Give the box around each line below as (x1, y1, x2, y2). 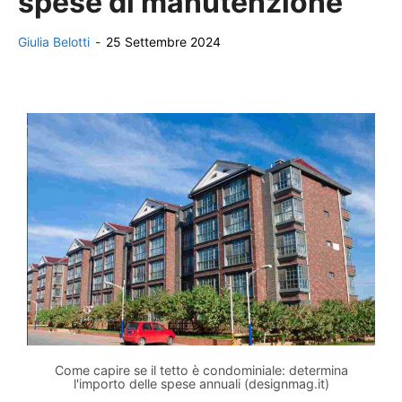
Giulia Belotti (18, 34, 90, 49)
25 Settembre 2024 (106, 34, 221, 49)
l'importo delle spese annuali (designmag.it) (73, 375, 329, 391)
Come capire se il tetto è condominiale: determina (54, 362, 348, 378)
